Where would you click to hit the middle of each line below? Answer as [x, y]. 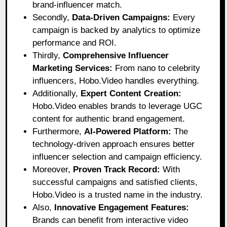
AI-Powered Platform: [128, 131]
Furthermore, [59, 131]
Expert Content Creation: [131, 93]
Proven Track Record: [117, 169]
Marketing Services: [73, 68]
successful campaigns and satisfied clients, [115, 182]
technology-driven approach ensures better [114, 144]
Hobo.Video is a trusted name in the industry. [118, 195]
